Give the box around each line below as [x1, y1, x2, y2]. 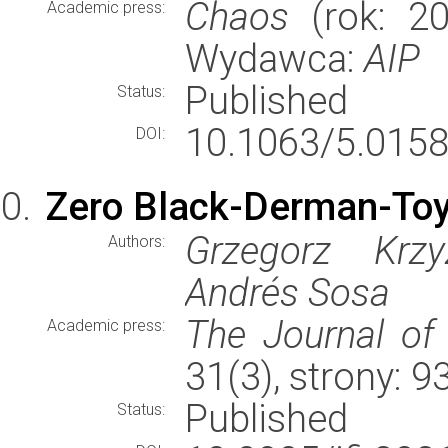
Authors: [108, 232, 165, 251]
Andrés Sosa [185, 270, 390, 315]
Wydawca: [185, 36, 364, 81]
